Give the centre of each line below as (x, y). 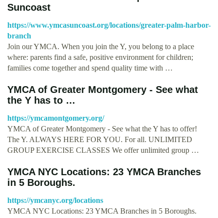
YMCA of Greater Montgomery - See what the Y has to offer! (102, 128)
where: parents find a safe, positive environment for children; (100, 57)
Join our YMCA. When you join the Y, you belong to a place (101, 46)
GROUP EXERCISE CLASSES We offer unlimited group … (103, 150)
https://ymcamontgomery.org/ (56, 118)
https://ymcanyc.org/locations (55, 200)
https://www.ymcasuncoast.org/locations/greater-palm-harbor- (109, 25)
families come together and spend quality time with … (90, 68)
